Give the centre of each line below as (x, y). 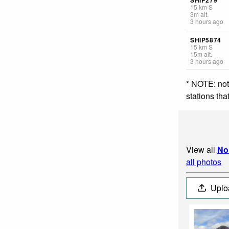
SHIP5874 (206, 40)
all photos (204, 162)
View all (202, 149)
